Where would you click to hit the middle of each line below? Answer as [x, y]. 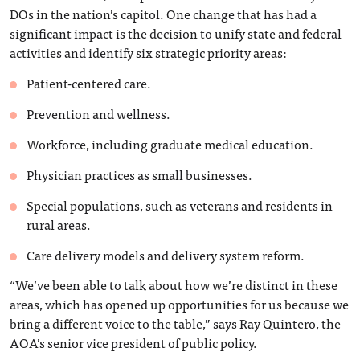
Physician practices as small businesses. [139, 174]
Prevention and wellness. [98, 113]
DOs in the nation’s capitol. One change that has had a [163, 13]
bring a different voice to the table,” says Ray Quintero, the [175, 323]
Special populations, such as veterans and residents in [180, 205]
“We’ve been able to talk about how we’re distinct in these [174, 284]
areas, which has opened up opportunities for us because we [179, 303]
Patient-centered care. [89, 82]
